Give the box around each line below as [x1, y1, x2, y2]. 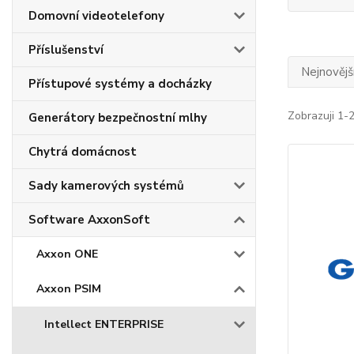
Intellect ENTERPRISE [44, 317, 164, 332]
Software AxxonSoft [28, 212, 150, 228]
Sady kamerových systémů [28, 178, 184, 194]
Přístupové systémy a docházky [28, 76, 212, 92]
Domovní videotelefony [28, 8, 164, 24]
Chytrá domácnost [28, 144, 137, 160]
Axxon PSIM [36, 281, 101, 296]
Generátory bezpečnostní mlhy [28, 110, 207, 126]
